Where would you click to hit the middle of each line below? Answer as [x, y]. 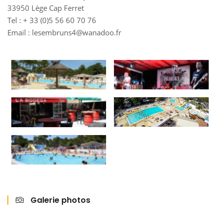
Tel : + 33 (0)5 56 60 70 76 [52, 20]
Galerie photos [59, 200]
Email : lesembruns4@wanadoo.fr [64, 32]
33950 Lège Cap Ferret [46, 8]
